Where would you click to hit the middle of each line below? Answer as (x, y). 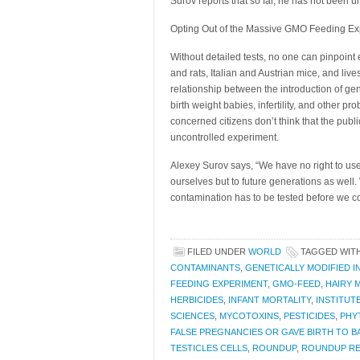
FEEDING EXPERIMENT (219, 284)
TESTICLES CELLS (209, 348)
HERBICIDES (197, 300)
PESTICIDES (309, 316)
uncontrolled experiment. (225, 137)
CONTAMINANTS (205, 268)
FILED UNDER (218, 252)
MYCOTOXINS (249, 316)
